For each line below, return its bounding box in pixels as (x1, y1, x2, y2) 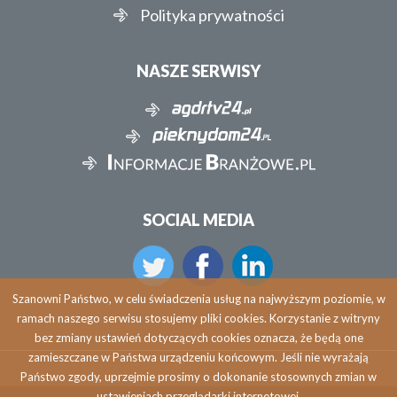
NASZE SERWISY (136, 61, 261, 82)
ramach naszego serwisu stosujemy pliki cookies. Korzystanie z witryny (17, 311, 380, 325)
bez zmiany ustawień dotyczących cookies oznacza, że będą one (34, 331, 363, 345)
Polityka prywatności (139, 5, 284, 26)
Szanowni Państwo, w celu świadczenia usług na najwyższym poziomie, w (12, 292, 385, 306)
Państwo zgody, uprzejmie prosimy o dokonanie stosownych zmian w (20, 370, 377, 384)
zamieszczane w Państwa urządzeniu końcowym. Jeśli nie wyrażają (28, 350, 369, 364)
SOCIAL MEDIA (143, 210, 254, 230)
